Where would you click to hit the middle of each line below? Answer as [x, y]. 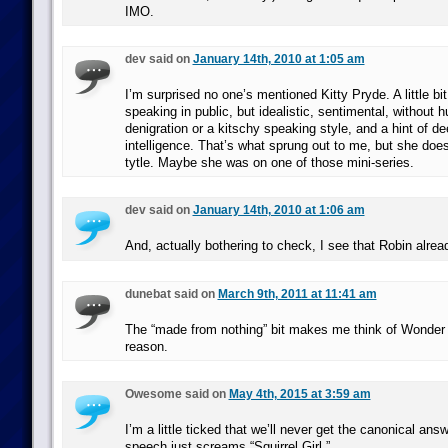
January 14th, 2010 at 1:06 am [278, 210]
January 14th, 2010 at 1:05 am [278, 59]
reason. [146, 346]
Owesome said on [176, 394]
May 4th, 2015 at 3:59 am [299, 394]
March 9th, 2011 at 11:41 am [297, 294]
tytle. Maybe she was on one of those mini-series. [269, 162]
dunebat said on [171, 294]
